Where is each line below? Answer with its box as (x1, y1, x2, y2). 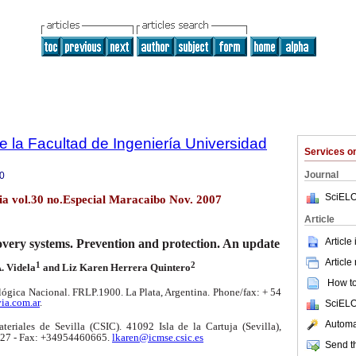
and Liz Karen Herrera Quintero (41, 261, 191, 274)
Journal (304, 169, 339, 180)
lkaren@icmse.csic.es (112, 331, 203, 343)
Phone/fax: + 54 (212, 286, 282, 299)
